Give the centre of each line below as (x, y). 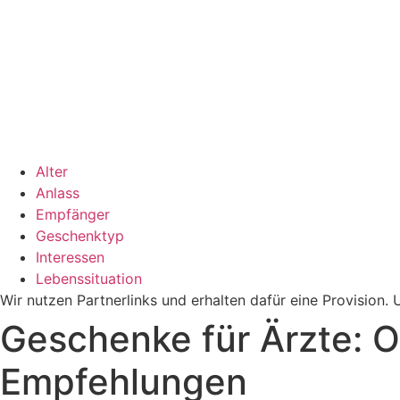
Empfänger (73, 214)
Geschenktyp (80, 236)
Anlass (58, 193)
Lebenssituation (89, 279)
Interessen (70, 257)
